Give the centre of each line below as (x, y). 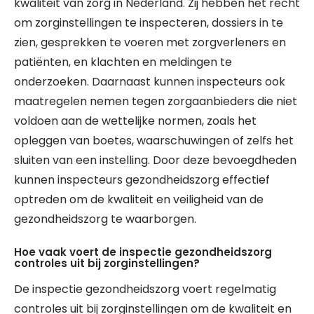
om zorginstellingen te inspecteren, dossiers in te (149, 23)
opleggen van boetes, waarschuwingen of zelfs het (154, 141)
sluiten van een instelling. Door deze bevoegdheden (155, 160)
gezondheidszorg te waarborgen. (105, 219)
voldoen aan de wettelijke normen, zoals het (135, 121)
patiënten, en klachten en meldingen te (123, 62)
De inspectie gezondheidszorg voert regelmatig (145, 289)
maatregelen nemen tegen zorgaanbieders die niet (156, 101)
